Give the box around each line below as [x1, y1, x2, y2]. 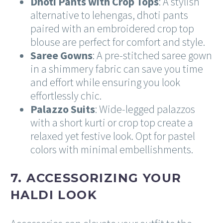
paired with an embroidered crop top [30, 21, 194, 35]
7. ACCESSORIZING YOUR [10, 171, 182, 186]
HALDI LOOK [10, 188, 97, 203]
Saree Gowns [30, 48, 93, 62]
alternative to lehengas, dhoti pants [30, 7, 188, 22]
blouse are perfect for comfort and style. [30, 34, 205, 49]
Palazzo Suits [30, 102, 95, 116]
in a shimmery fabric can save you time [30, 61, 203, 76]
